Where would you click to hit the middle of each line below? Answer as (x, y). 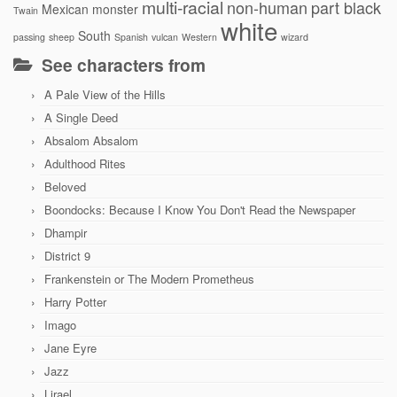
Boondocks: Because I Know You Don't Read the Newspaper (200, 210)
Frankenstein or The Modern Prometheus (149, 279)
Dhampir (66, 233)
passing (29, 37)
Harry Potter (75, 302)
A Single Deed (81, 117)
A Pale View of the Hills (105, 94)
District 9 (67, 256)
